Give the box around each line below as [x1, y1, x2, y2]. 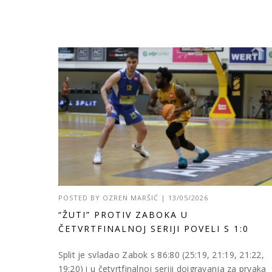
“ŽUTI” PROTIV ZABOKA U [58, 208, 188, 220]
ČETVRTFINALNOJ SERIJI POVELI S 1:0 [58, 222, 249, 234]
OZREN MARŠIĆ [102, 192, 158, 202]
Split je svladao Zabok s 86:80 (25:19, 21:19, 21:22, [58, 248, 265, 260]
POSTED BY [58, 192, 103, 202]
